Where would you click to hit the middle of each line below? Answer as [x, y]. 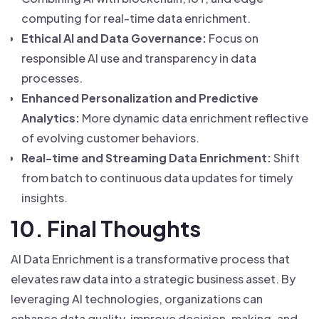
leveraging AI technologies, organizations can [137, 299]
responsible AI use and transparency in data [139, 58]
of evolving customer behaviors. [110, 138]
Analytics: [51, 118]
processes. [52, 78]
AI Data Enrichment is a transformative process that [150, 259]
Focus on [232, 38]
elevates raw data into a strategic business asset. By [153, 279]
